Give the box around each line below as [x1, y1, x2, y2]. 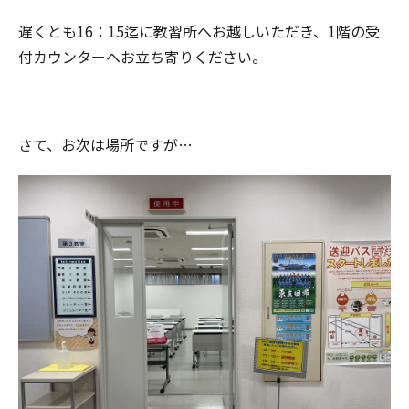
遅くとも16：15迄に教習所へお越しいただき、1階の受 [18, 20, 380, 42]
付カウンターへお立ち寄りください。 [18, 46, 267, 68]
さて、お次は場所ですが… [18, 133, 193, 155]
